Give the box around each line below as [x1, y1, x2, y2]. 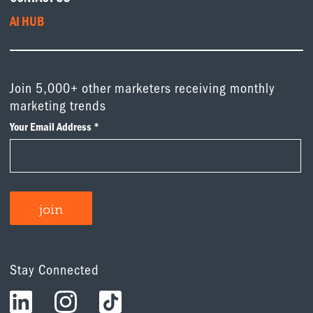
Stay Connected [10, 260, 100, 279]
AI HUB [10, 13, 45, 30]
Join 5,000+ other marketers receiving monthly [10, 78, 276, 97]
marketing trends [10, 96, 107, 115]
